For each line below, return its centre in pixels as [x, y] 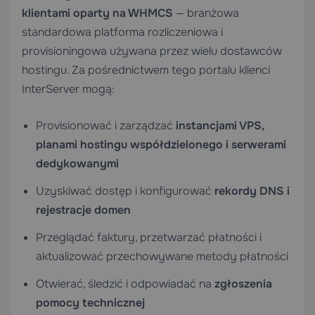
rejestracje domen [83, 210]
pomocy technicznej [90, 303]
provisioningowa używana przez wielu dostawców [152, 51]
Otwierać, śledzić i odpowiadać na [125, 284]
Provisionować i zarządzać [106, 126]
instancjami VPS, [220, 126]
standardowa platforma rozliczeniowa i [122, 32]
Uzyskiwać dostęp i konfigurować [125, 191]
